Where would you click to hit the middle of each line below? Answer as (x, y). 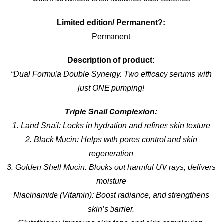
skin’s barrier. (111, 209)
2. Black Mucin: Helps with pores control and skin (111, 140)
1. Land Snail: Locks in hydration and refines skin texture (111, 126)
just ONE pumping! (111, 88)
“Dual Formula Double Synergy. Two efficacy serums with (111, 74)
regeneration (111, 154)
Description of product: (111, 60)
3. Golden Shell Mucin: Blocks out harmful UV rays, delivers (111, 167)
